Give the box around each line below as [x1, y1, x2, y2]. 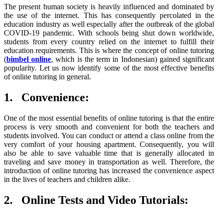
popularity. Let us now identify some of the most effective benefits [4, 64, 214, 73]
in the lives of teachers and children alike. [4, 175, 130, 183]
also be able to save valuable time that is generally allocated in [4, 148, 214, 157]
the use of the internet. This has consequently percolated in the [4, 11, 214, 20]
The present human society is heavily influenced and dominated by [4, 2, 214, 11]
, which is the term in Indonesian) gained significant [51, 55, 215, 64]
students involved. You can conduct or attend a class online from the [4, 131, 214, 140]
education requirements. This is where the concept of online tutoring [4, 46, 214, 55]
